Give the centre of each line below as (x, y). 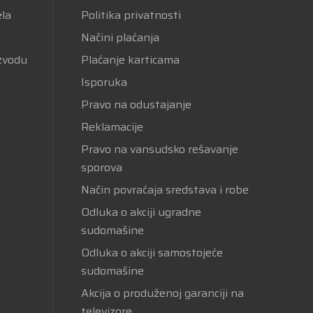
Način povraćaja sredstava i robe (165, 190)
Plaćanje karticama (130, 60)
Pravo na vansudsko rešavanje (159, 149)
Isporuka (104, 82)
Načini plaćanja (120, 37)
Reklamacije (112, 127)
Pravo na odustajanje (136, 104)
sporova (101, 167)
